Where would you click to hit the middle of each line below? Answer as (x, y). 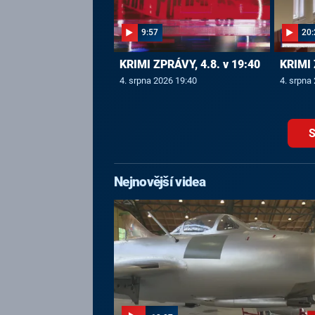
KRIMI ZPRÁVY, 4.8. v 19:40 (189, 65)
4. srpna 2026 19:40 (158, 81)
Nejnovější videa (160, 182)
